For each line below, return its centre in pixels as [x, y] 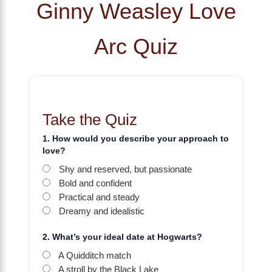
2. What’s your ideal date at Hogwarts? [122, 237]
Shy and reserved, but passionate [124, 170]
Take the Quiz [90, 120]
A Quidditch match [94, 256]
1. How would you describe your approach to [136, 139]
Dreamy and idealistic [100, 212]
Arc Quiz [136, 47]
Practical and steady [98, 198]
